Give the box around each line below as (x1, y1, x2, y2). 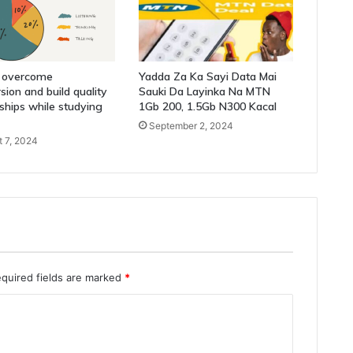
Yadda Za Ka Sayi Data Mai (139, 69, 277, 84)
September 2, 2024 (149, 120, 234, 132)
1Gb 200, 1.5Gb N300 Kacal (139, 99, 277, 114)
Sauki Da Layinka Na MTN (139, 84, 271, 99)
